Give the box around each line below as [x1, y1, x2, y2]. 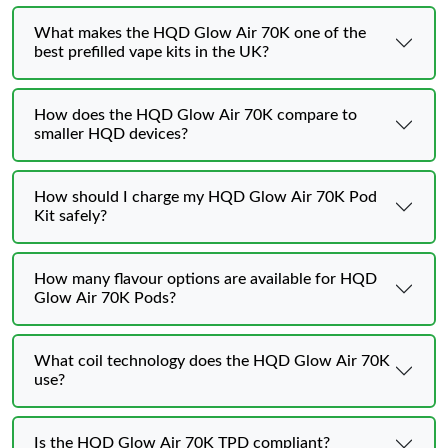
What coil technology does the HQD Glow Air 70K [34, 352, 390, 369]
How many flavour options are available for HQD [34, 270, 377, 287]
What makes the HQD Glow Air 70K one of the [34, 24, 366, 41]
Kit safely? [34, 207, 107, 224]
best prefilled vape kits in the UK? [34, 43, 269, 60]
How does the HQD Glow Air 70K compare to [34, 106, 357, 123]
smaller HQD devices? [34, 125, 188, 142]
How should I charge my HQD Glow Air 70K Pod [34, 188, 377, 205]
